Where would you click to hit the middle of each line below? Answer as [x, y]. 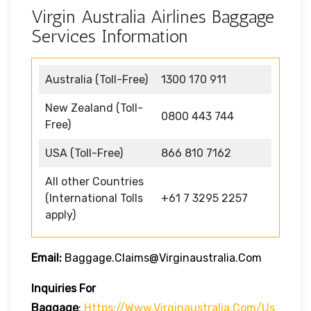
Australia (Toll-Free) [96, 79]
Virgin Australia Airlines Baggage [153, 17]
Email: [47, 258]
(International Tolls [94, 198]
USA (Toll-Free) [84, 153]
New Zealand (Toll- [94, 108]
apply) [60, 215]
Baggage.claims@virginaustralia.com [162, 258]
